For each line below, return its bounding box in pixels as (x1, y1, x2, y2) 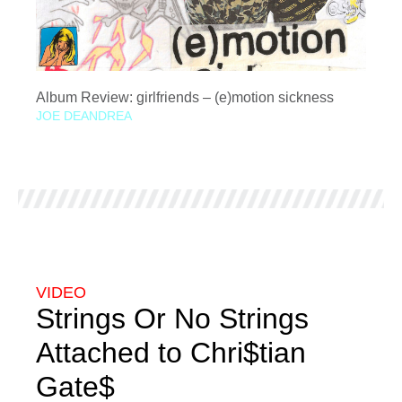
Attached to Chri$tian (36, 336, 306, 369)
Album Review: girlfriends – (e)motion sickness (36, 90, 334, 105)
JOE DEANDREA (36, 109, 132, 123)
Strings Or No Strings (36, 302, 309, 335)
